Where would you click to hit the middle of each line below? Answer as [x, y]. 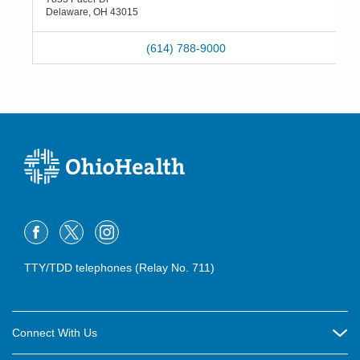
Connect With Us [55, 333]
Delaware [67, 12]
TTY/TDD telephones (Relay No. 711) [119, 268]
